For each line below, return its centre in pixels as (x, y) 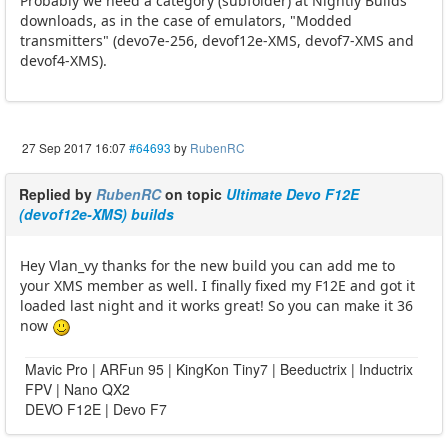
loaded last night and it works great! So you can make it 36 (216, 306)
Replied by (57, 194)
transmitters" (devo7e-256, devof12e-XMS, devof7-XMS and (217, 41)
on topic (193, 194)
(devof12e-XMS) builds (96, 214)
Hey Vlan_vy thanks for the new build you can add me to (207, 266)
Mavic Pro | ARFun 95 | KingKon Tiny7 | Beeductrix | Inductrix (219, 369)
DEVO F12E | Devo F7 (96, 409)
